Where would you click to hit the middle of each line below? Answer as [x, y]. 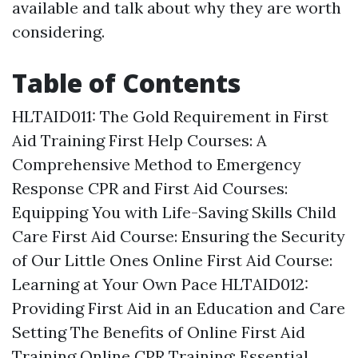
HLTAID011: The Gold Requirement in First [170, 116]
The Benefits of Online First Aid [188, 332]
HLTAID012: [265, 284]
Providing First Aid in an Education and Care [179, 308]
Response [48, 188]
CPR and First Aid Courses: [188, 188]
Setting [39, 332]
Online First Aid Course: [243, 260]
